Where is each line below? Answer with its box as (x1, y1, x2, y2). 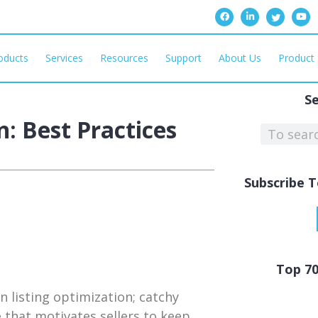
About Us (218, 51, 261, 65)
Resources (99, 51, 148, 65)
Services (45, 51, 83, 65)
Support (165, 51, 202, 65)
